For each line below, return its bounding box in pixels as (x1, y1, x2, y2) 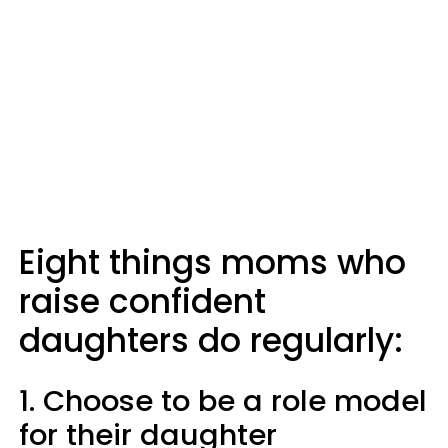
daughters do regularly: (19, 317, 403, 364)
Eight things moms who (19, 239, 406, 286)
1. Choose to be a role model (19, 381, 427, 421)
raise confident (19, 278, 266, 325)
